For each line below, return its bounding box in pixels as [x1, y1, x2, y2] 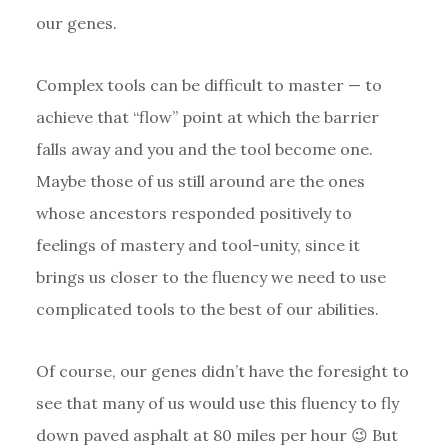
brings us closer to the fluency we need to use [35, 266, 386, 287]
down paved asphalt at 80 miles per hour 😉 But [35, 424, 398, 445]
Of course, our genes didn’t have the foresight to [35, 360, 409, 381]
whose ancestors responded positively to [35, 202, 352, 223]
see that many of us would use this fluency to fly [35, 392, 399, 413]
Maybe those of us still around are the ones [35, 170, 365, 191]
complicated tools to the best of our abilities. [35, 298, 379, 319]
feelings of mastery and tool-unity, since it [35, 234, 360, 255]
